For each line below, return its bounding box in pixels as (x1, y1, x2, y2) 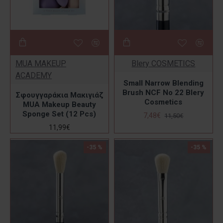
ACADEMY (15, 71, 52, 80)
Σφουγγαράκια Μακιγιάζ (15, 91, 103, 100)
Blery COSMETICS (131, 59, 196, 68)
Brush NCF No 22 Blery (122, 88, 205, 97)
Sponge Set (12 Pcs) (22, 110, 97, 118)
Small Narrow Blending (123, 79, 204, 88)
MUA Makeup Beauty (22, 100, 96, 109)
